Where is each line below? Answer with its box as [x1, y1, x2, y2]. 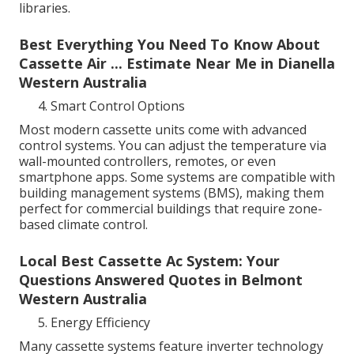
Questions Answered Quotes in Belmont [19, 270, 303, 290]
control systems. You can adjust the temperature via [19, 137, 326, 155]
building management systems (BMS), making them [19, 184, 324, 202]
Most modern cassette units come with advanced [19, 121, 307, 139]
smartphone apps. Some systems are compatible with [19, 168, 335, 186]
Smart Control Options [51, 97, 185, 115]
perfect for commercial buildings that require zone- [19, 200, 322, 218]
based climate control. [19, 216, 148, 234]
